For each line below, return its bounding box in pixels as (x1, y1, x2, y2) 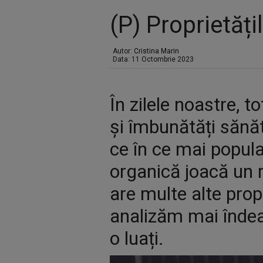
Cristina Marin (134, 47, 179, 55)
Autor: (113, 47, 134, 55)
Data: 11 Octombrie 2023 (113, 55, 194, 63)
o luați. (110, 227, 164, 249)
